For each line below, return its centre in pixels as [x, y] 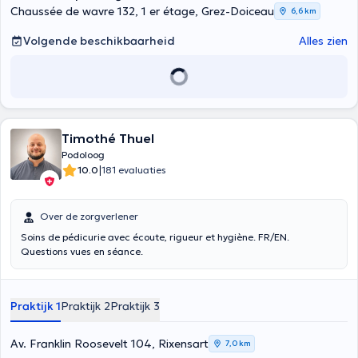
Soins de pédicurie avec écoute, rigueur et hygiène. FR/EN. [155, 237]
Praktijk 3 [135, 306]
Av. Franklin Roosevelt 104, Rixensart [109, 344]
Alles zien [323, 41]
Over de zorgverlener [89, 216]
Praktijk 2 [86, 306]
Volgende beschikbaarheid [99, 41]
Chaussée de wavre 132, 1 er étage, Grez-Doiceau [142, 11]
